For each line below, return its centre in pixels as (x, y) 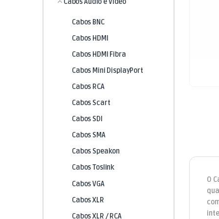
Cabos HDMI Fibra (99, 54)
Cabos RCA (88, 87)
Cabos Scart (91, 103)
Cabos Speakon (96, 152)
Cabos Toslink (93, 168)
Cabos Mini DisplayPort (107, 70)
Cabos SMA (88, 135)
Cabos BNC (88, 22)
